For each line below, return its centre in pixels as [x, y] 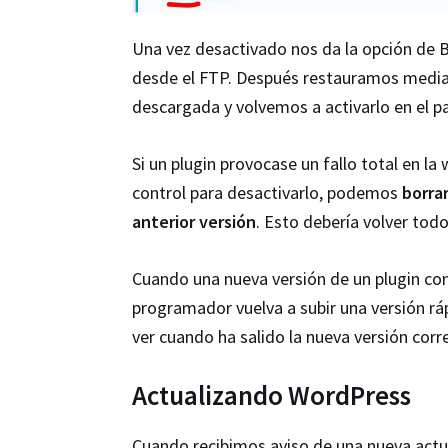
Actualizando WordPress [271, 395]
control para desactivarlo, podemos [267, 193]
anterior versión [194, 222]
